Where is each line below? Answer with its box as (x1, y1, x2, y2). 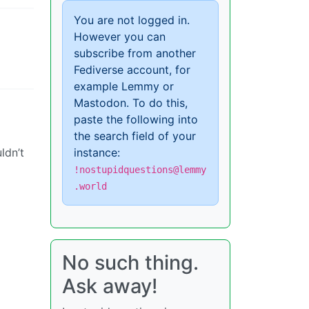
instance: (74, 146, 120, 160)
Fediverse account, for (74, 63, 190, 77)
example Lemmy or (74, 79, 174, 94)
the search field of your (74, 129, 196, 143)
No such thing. (62, 250, 199, 275)
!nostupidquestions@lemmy (74, 164, 206, 176)
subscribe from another (74, 46, 196, 61)
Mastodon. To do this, (74, 96, 188, 110)
